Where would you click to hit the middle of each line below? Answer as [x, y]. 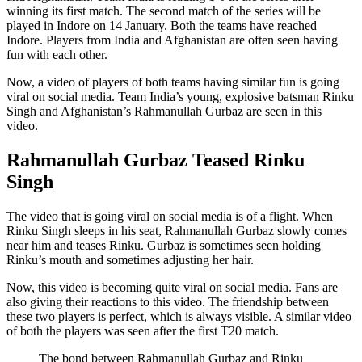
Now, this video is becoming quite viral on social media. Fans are [172, 287]
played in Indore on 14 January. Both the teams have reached [162, 25]
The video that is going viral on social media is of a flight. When [170, 216]
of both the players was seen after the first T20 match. [143, 330]
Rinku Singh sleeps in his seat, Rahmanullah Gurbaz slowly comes [177, 230]
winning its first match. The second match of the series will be [164, 11]
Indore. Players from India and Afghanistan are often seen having [172, 40]
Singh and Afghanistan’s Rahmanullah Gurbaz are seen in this [164, 111]
